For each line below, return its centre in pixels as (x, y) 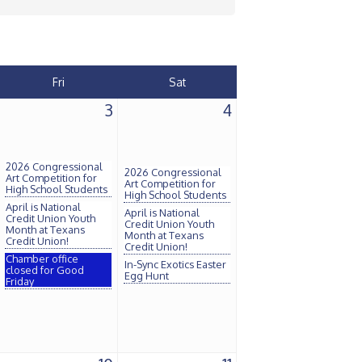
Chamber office (42, 259)
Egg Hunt (147, 276)
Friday (20, 281)
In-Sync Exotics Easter (175, 264)
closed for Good (45, 270)
